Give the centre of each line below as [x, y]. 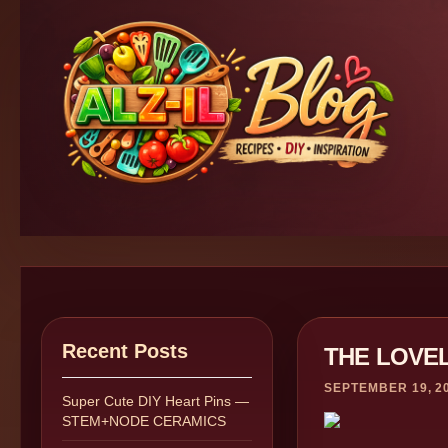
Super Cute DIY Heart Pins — [155, 401]
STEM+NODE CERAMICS [144, 421]
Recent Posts [125, 351]
